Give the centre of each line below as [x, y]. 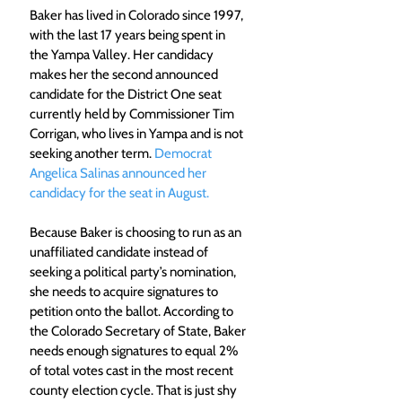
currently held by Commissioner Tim [133, 114]
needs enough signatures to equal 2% [135, 350]
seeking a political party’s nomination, [134, 271]
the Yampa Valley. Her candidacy [123, 54]
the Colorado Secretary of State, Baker [139, 331]
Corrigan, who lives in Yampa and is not [138, 133]
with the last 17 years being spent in [129, 35]
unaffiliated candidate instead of [120, 252]
